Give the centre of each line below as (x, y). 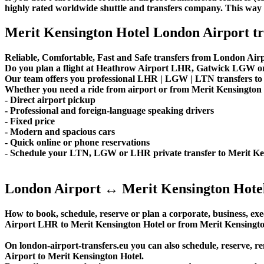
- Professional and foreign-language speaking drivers (109, 111)
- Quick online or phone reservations (77, 143)
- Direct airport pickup (50, 100)
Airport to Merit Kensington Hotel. (74, 256)
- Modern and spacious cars (60, 132)
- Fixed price (30, 121)
